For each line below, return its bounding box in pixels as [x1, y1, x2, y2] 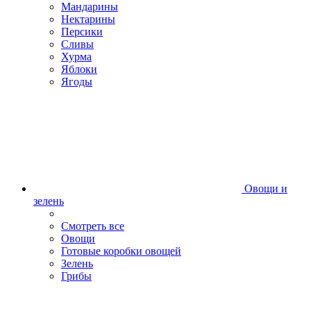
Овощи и [244, 183, 287, 195]
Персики [61, 26, 103, 38]
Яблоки [61, 63, 97, 76]
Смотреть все [61, 220, 124, 233]
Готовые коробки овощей [61, 245, 181, 258]
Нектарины [61, 13, 115, 26]
